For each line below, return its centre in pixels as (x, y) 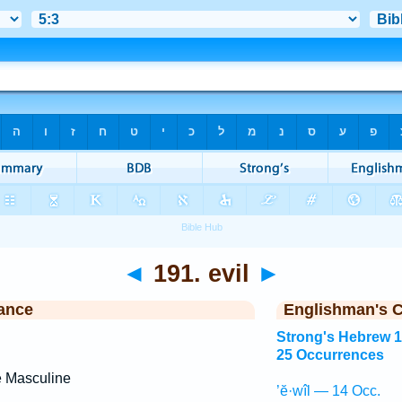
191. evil (201, 273)
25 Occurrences (330, 355)
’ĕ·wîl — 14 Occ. (328, 391)
